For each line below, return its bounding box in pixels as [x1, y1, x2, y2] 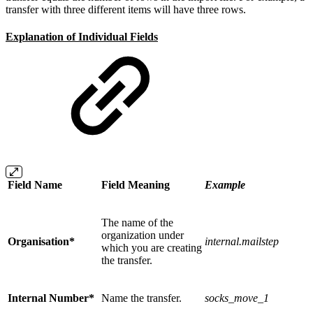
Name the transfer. [101, 292, 182, 305]
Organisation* [8, 235, 75, 248]
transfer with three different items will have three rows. [6, 3, 246, 15]
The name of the [101, 217, 173, 229]
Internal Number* [8, 292, 94, 305]
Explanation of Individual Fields [6, 31, 158, 43]
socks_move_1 [205, 292, 269, 305]
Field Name [8, 179, 62, 191]
